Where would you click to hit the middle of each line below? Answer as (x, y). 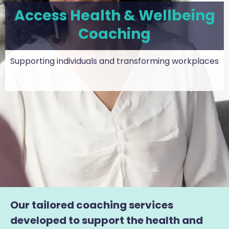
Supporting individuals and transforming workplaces (114, 61)
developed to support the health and (107, 220)
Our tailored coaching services (92, 205)
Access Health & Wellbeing (114, 16)
